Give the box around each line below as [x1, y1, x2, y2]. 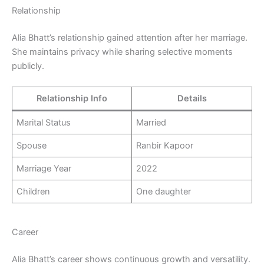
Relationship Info [37, 93, 107, 104]
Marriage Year [16, 163, 72, 174]
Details [177, 93, 207, 104]
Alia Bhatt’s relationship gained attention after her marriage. [12, 32, 247, 44]
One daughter [136, 186, 192, 197]
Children [16, 186, 51, 197]
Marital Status [16, 117, 71, 128]
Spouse [16, 140, 47, 151]
